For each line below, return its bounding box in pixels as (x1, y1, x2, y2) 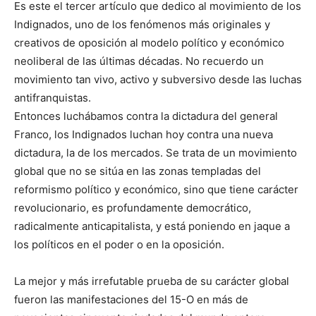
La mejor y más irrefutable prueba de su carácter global (14, 274, 289, 288)
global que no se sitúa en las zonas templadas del (14, 164, 261, 178)
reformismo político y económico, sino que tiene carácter (14, 183, 298, 197)
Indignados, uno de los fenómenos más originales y (14, 18, 270, 32)
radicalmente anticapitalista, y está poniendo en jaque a (14, 219, 290, 233)
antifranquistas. (14, 91, 91, 105)
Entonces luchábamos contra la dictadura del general (14, 109, 278, 123)
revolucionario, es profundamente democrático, (14, 201, 251, 215)
